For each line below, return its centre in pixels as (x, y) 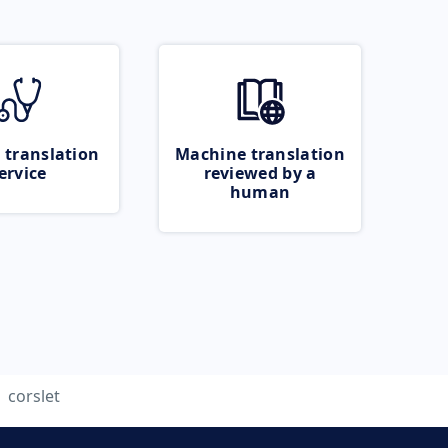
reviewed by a (260, 173)
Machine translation (260, 154)
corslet (34, 396)
